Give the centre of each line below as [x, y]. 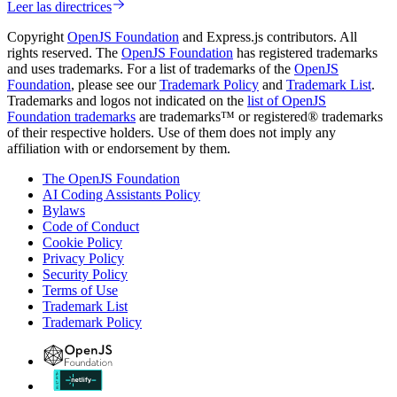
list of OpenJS [287, 100]
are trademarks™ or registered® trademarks [259, 116]
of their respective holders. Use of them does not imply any [171, 132]
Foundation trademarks [71, 116]
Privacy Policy [83, 258]
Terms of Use [80, 290]
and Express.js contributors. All [268, 36]
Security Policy [85, 274]
